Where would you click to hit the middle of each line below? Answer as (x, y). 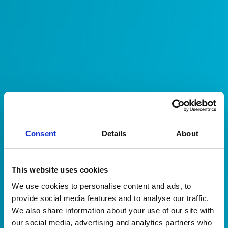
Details (114, 134)
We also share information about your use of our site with (113, 210)
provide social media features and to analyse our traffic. (110, 198)
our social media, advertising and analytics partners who (112, 222)
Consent (41, 134)
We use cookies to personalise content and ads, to (102, 186)
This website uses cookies (60, 170)
